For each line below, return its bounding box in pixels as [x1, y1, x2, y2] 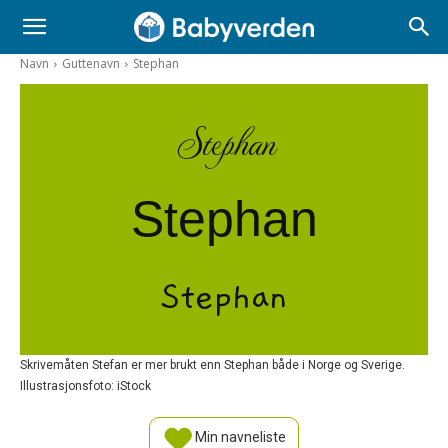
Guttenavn [62, 55, 120, 72]
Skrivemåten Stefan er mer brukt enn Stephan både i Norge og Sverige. [20, 357, 405, 372]
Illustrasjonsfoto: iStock [20, 378, 151, 393]
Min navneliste [192, 429, 286, 446]
